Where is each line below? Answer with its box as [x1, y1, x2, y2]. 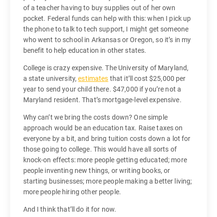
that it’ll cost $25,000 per [108, 74, 186, 82]
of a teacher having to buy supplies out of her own [23, 3, 176, 12]
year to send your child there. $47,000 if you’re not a [23, 85, 182, 93]
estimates [78, 74, 108, 82]
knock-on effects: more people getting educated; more [23, 155, 187, 164]
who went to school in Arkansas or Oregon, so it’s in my [23, 35, 191, 44]
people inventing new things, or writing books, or [23, 166, 170, 174]
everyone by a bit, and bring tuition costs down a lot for [23, 134, 191, 142]
